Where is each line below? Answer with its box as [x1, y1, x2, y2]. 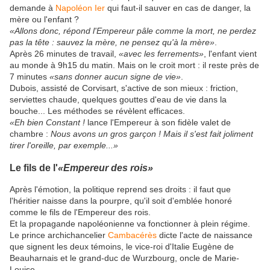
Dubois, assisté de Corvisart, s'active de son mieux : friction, [10, 83, 238, 93]
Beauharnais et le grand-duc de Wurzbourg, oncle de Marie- [10, 253, 239, 263]
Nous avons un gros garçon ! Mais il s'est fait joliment [51, 128, 253, 139]
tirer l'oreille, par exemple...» [10, 140, 118, 150]
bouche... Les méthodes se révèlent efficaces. [10, 105, 185, 116]
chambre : [10, 128, 51, 139]
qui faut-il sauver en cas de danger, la [105, 2, 251, 13]
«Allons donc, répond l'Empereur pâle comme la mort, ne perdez [10, 25, 256, 36]
